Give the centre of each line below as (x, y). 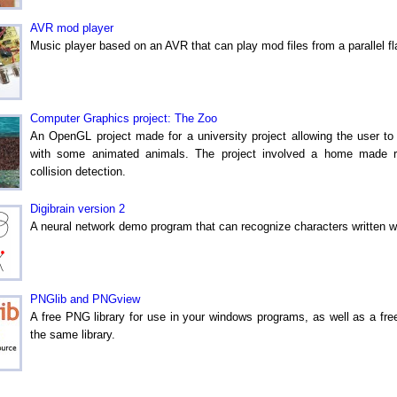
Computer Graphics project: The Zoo (124, 118)
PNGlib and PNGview (85, 299)
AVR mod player (72, 27)
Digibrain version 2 (78, 208)
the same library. (73, 334)
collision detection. (78, 171)
